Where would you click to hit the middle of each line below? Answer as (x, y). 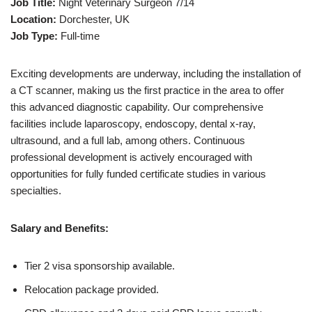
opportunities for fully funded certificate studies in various (138, 174)
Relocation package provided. (92, 290)
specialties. (36, 191)
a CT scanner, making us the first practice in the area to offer (147, 91)
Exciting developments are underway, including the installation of (156, 74)
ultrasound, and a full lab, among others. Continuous (128, 141)
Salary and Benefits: (60, 228)
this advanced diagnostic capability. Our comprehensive (137, 107)
